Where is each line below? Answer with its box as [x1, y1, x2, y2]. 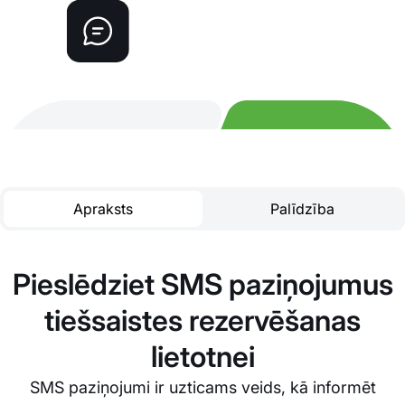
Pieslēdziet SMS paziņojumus [12, 267, 393, 303]
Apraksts [73, 200, 133, 219]
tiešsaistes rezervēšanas [44, 303, 361, 339]
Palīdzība [269, 200, 334, 219]
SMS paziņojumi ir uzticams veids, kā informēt [29, 378, 376, 398]
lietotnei [150, 339, 255, 375]
